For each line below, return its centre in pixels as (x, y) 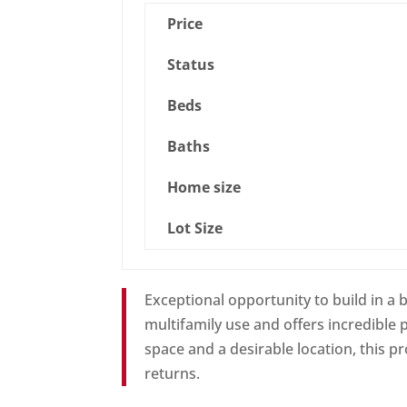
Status (191, 65)
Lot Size (195, 228)
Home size (204, 188)
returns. (173, 374)
